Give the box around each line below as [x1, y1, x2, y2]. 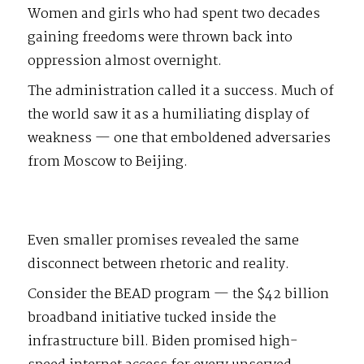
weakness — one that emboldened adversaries [28, 127, 331, 149]
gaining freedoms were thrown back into [28, 26, 293, 49]
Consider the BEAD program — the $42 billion [28, 283, 330, 305]
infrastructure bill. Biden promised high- [28, 330, 299, 353]
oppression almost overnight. [28, 50, 223, 72]
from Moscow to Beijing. [28, 150, 188, 173]
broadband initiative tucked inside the [28, 306, 277, 329]
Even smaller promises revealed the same [28, 229, 300, 252]
